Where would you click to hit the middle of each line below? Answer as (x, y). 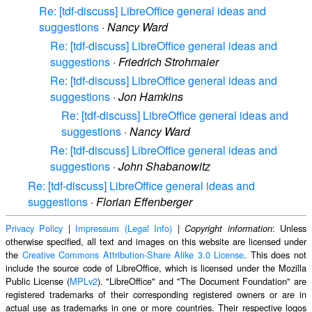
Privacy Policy (34, 228)
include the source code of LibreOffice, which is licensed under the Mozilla (156, 267)
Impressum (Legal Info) (124, 228)
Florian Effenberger (144, 201)
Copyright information (228, 228)
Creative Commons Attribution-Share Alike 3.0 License (133, 254)
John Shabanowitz (164, 166)
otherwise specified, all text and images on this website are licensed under (156, 241)
